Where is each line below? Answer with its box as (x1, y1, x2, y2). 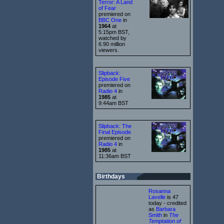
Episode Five (98, 75, 130, 82)
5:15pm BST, (98, 28, 129, 35)
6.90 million (98, 40, 125, 47)
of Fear (98, 4, 116, 11)
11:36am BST (98, 152, 131, 159)
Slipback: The (98, 122, 131, 129)
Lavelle (148, 193, 165, 200)
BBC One (98, 16, 121, 23)
